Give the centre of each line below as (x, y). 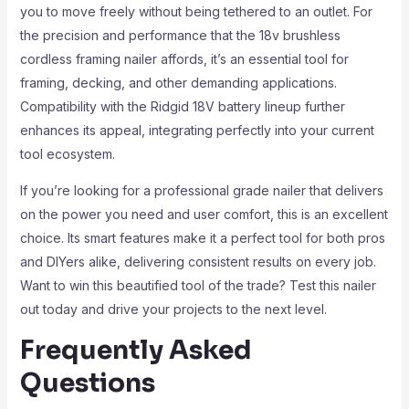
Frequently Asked (136, 350)
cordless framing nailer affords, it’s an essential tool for (184, 59)
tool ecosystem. (67, 154)
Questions (87, 383)
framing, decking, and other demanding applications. (178, 83)
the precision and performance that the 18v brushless (180, 35)
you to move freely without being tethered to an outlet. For (196, 11)
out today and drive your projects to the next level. (173, 309)
